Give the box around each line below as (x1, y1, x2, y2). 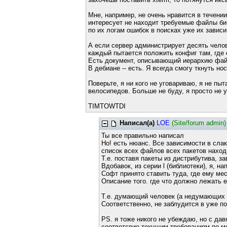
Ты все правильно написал (101, 132, 184, 139)
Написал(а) (120, 119, 155, 127)
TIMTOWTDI (88, 102, 126, 110)
